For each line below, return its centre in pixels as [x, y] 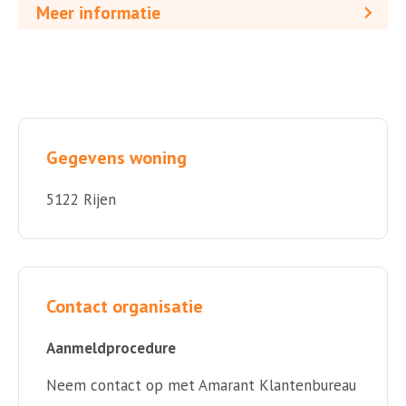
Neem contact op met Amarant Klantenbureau [201, 385]
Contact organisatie [125, 306]
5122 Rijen [81, 199]
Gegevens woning [116, 157]
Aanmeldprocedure [111, 348]
